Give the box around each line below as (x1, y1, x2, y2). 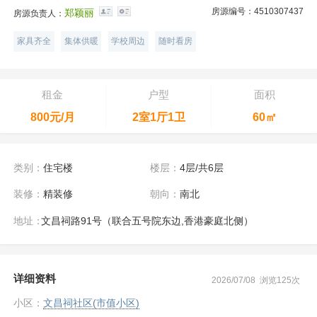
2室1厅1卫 (132, 111, 185, 124)
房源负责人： (13, 8, 65, 18)
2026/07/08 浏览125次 (212, 275, 301, 285)
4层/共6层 (179, 161, 224, 173)
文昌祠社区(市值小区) (43, 296, 140, 309)
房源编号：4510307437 (211, 6, 304, 16)
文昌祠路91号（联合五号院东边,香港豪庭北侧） (38, 214, 254, 226)
